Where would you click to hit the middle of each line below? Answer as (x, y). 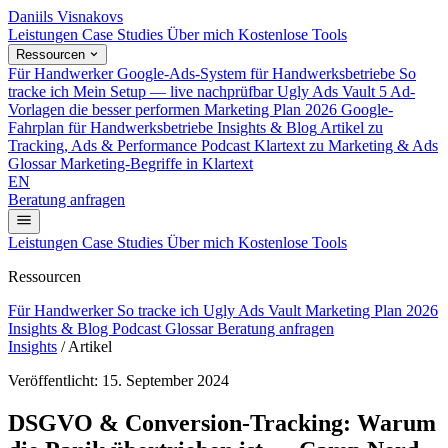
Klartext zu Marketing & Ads (346, 145)
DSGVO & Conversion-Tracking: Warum (222, 422)
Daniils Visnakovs (65, 16)
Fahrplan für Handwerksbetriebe (110, 127)
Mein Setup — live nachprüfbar (173, 91)
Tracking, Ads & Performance (102, 145)
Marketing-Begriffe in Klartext (156, 163)
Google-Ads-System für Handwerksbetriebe (256, 73)
